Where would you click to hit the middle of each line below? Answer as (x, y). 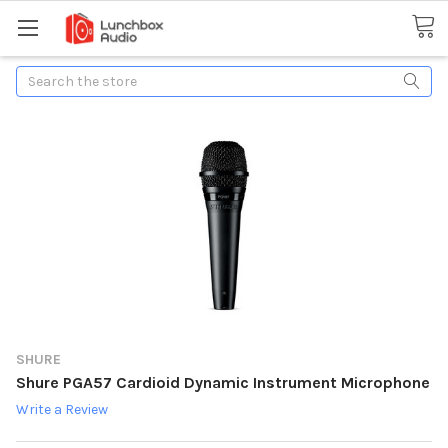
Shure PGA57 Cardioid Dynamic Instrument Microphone (223, 382)
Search (39, 76)
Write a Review (62, 410)
